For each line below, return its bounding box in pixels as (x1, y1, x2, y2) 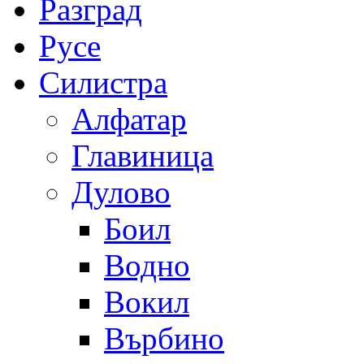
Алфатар (71, 101, 187, 136)
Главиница (71, 137, 214, 173)
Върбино (104, 320, 224, 356)
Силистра (39, 64, 167, 100)
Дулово (71, 174, 171, 210)
